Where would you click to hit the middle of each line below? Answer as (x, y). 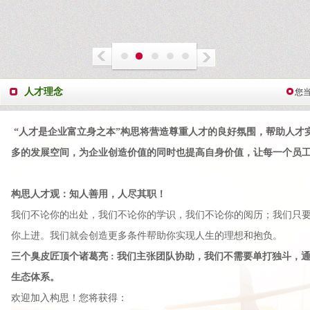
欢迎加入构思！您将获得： (69, 298)
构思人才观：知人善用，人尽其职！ (89, 194)
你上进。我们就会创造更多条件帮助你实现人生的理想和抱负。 (147, 236)
